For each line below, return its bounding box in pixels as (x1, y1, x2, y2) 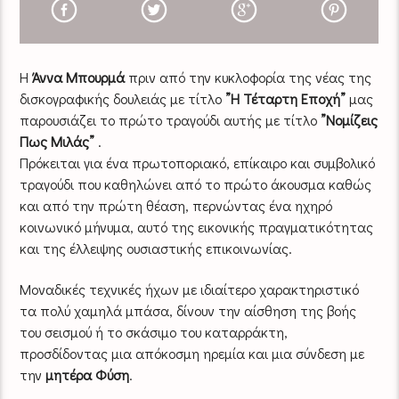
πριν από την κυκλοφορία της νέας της (125, 67, 372, 86)
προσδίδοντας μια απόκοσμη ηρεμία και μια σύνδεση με (20, 344, 365, 363)
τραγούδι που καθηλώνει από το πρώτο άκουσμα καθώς (20, 174, 372, 193)
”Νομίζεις (321, 110, 379, 129)
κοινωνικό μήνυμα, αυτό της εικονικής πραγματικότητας (20, 216, 374, 236)
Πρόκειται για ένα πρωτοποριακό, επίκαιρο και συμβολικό (20, 152, 376, 172)
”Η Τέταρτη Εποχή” (225, 88, 346, 108)
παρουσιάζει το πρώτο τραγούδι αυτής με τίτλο (20, 110, 322, 129)
